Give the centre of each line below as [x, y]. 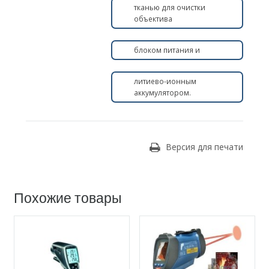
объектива [153, 19]
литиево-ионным [165, 82]
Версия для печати [205, 147]
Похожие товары [68, 197]
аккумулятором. [162, 93]
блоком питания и [167, 50]
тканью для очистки [169, 8]
